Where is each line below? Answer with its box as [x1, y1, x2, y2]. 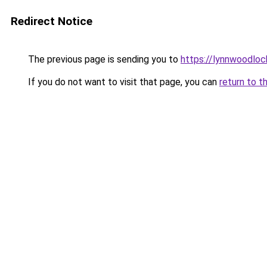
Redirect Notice [11, 14, 92, 28]
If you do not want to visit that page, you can [26, 76, 219, 88]
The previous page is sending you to [26, 54, 181, 65]
